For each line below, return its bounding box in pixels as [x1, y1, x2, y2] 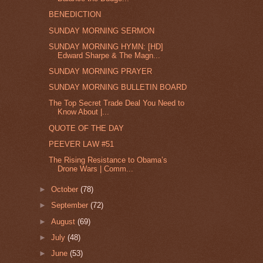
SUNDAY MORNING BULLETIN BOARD [49, 83, 187, 92]
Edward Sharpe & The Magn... [58, 50, 161, 60]
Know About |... [58, 107, 110, 117]
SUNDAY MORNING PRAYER [49, 67, 153, 76]
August [51, 217, 78, 226]
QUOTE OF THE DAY [49, 123, 124, 133]
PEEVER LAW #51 [49, 139, 114, 149]
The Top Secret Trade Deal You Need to [49, 99, 185, 108]
